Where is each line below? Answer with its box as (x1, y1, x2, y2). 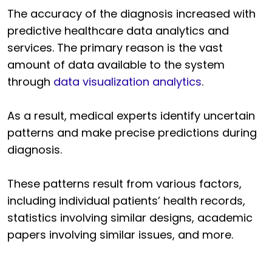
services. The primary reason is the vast (7, 40, 223, 56)
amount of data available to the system (7, 57, 225, 73)
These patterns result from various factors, (7, 176, 242, 192)
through (7, 74, 53, 90)
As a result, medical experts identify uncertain (7, 108, 255, 124)
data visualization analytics (53, 74, 202, 90)
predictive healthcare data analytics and (7, 23, 229, 39)
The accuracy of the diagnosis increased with (7, 6, 256, 22)
